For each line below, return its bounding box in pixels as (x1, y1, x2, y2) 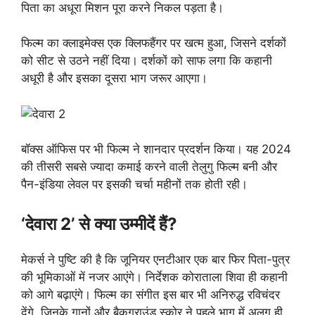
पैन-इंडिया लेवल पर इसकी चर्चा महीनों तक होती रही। (21, 177, 247, 192)
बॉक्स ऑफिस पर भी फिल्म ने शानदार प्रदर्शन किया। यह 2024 (21, 142, 291, 157)
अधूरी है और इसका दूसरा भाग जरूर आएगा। (21, 71, 207, 86)
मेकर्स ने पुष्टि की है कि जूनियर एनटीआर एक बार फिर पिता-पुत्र (21, 252, 290, 266)
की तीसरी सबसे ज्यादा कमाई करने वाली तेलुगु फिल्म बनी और (21, 160, 277, 174)
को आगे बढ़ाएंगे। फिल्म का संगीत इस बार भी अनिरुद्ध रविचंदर (21, 287, 280, 302)
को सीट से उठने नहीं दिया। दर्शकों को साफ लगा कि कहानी (21, 53, 272, 68)
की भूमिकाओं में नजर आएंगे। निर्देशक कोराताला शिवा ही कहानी (21, 269, 288, 284)
